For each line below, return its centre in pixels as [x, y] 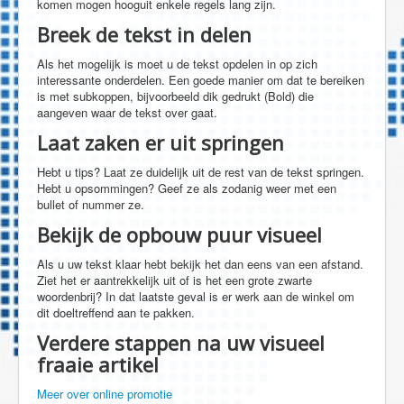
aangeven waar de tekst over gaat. [127, 113]
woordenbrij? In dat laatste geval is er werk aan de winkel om [196, 297]
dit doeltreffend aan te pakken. [116, 313]
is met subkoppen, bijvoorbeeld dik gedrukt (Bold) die [175, 96]
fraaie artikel [98, 365]
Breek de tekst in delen [144, 35]
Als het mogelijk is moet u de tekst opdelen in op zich [177, 64]
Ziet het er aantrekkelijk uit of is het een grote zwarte [174, 280]
